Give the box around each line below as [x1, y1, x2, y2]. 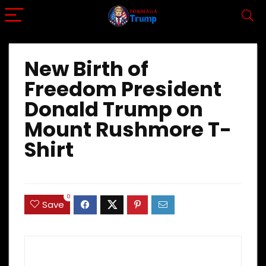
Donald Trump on [24, 95, 203, 123]
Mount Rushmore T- [24, 115, 232, 144]
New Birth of [24, 55, 148, 83]
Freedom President [24, 75, 221, 103]
